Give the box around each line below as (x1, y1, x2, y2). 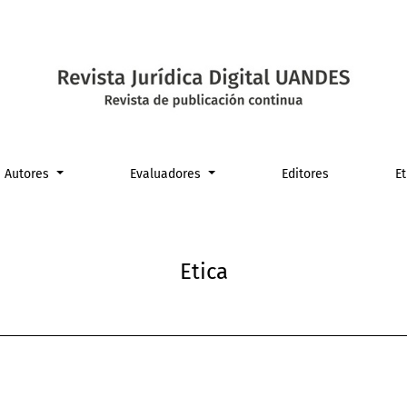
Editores (281, 166, 329, 183)
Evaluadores (129, 166, 204, 183)
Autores (5, 166, 54, 183)
